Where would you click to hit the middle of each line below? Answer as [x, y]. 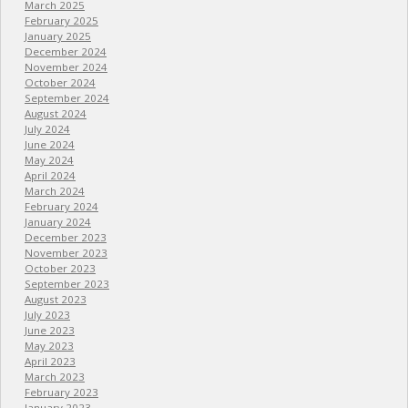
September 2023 [66, 284]
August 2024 [55, 114]
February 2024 [61, 207]
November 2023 [66, 253]
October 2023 [60, 269]
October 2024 [60, 83]
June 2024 [49, 145]
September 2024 [66, 98]
